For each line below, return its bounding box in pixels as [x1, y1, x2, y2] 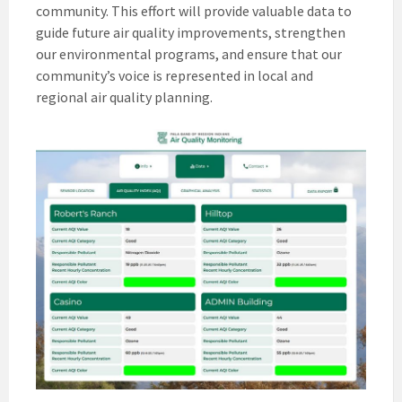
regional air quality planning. [36, 87, 213, 106]
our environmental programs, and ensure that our [36, 44, 342, 63]
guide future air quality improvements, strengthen [36, 22, 345, 41]
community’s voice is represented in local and [36, 66, 313, 84]
